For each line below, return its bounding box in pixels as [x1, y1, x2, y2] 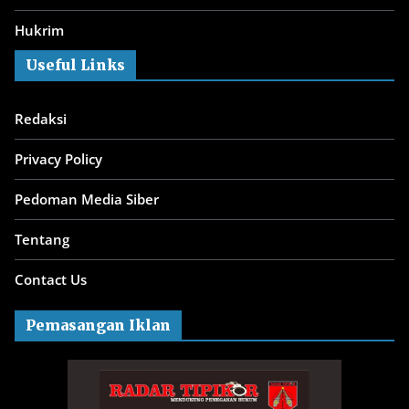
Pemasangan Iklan [26, 315, 171, 334]
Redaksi [15, 109, 67, 128]
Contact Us [15, 269, 87, 288]
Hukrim [15, 20, 64, 39]
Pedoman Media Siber [15, 189, 159, 208]
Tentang [15, 229, 69, 248]
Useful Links [26, 55, 125, 74]
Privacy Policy [15, 149, 102, 168]
